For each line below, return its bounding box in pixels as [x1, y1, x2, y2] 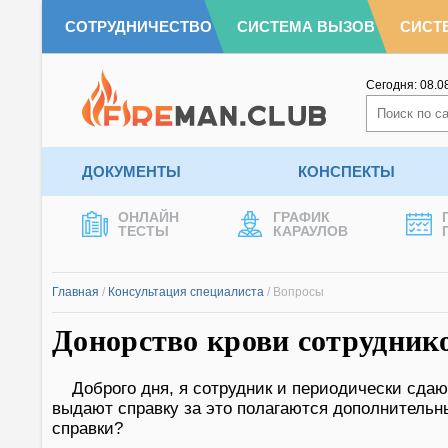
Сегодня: [366, 78, 420, 92]
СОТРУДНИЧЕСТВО [65, 18, 212, 35]
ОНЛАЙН [118, 209, 179, 225]
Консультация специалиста [108, 285, 264, 299]
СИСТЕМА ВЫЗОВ [237, 18, 375, 35]
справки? [52, 419, 123, 438]
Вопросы [273, 285, 324, 299]
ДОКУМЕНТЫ [82, 163, 181, 180]
